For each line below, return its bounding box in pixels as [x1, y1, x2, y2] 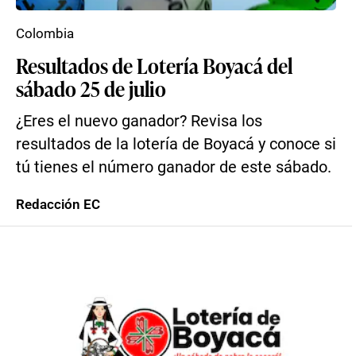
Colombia [16, 25, 74, 41]
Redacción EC [16, 196, 100, 212]
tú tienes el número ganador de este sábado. [16, 158, 331, 176]
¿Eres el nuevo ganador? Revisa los [16, 112, 262, 130]
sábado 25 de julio [16, 74, 166, 103]
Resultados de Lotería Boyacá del [16, 51, 292, 79]
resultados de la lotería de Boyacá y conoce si [16, 135, 336, 153]
